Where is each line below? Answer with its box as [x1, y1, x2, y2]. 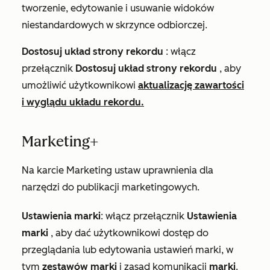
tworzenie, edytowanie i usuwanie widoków [22, 2, 214, 14]
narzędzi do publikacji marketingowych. [22, 181, 202, 193]
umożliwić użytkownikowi [22, 80, 138, 92]
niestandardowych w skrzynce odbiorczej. [22, 19, 210, 31]
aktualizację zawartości [138, 80, 244, 92]
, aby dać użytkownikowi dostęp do [48, 227, 209, 239]
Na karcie [22, 165, 66, 177]
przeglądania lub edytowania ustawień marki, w [22, 244, 233, 256]
